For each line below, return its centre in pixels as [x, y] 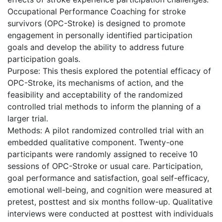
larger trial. [28, 118]
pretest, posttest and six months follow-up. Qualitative [110, 201]
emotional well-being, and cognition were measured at [110, 190]
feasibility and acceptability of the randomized [95, 94]
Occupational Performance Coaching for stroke [97, 11]
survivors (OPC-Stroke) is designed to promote [96, 23]
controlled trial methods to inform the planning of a [104, 106]
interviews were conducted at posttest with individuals [110, 213]
